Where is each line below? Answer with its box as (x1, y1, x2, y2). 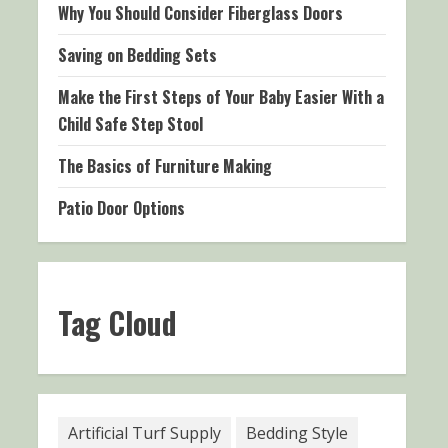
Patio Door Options (58, 196, 185, 220)
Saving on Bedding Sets (58, 43, 217, 67)
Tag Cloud (58, 300, 177, 345)
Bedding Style (246, 421, 348, 444)
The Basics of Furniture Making (58, 154, 272, 178)
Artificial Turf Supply (68, 421, 221, 444)
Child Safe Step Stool (58, 112, 203, 136)
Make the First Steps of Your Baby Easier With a (58, 85, 384, 109)
